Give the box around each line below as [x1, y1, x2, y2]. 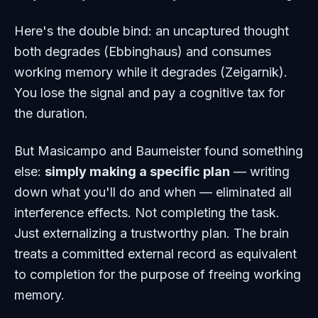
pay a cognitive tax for [150, 85, 285, 101]
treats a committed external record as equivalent [14, 246, 297, 262]
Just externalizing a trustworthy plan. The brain [14, 226, 289, 241]
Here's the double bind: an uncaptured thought [14, 23, 289, 39]
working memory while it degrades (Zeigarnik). [14, 65, 287, 80]
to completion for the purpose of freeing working [14, 267, 301, 283]
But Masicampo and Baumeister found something [14, 143, 303, 159]
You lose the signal [14, 85, 128, 101]
